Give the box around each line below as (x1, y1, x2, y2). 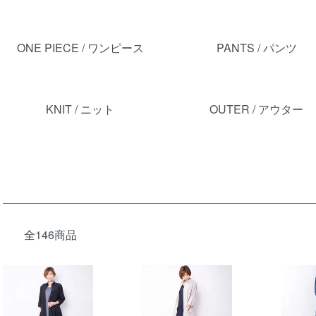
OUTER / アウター (209, 101, 304, 117)
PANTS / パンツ (216, 39, 297, 56)
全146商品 (24, 226, 77, 243)
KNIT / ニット (46, 101, 115, 117)
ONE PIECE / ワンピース (16, 39, 144, 56)
